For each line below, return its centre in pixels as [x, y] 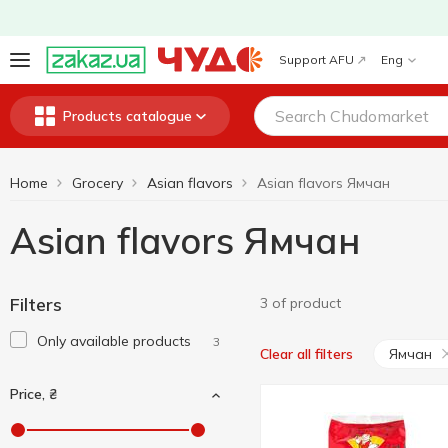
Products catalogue [127, 116]
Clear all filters [306, 354]
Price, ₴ [33, 394]
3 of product [300, 303]
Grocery [97, 183]
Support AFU [316, 59]
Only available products [114, 341]
